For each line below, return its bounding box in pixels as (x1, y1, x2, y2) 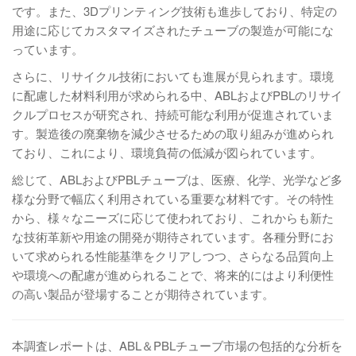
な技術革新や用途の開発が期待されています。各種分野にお (12, 228, 334, 245)
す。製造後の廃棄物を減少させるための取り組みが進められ (12, 125, 334, 141)
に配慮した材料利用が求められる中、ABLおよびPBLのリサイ (12, 87, 342, 103)
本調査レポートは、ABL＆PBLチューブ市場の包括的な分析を (12, 337, 342, 354)
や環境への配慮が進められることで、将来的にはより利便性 (12, 266, 334, 283)
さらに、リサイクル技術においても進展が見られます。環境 (12, 68, 334, 84)
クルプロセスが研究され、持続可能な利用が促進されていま (12, 106, 334, 122)
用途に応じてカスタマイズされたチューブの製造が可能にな (12, 21, 334, 38)
